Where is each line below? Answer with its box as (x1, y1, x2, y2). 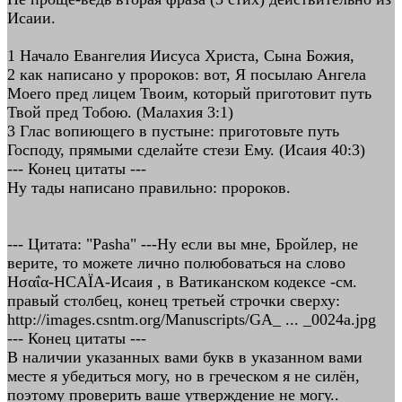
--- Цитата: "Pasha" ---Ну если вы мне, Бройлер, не (7, 235, 358, 253)
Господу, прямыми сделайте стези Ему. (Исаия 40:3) (7, 141, 365, 159)
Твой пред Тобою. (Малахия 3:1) (7, 103, 233, 121)
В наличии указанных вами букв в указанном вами (7, 348, 363, 366)
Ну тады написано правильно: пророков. (7, 179, 291, 197)
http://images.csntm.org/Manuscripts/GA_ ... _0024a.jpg (7, 310, 376, 328)
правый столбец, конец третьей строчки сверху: (7, 292, 340, 310)
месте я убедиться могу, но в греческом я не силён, (7, 367, 360, 385)
